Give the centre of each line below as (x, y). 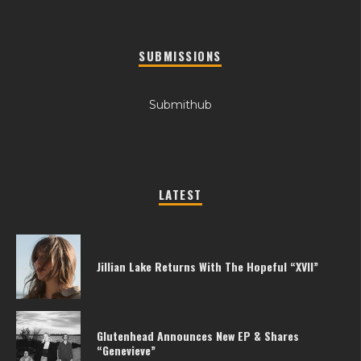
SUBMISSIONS (180, 56)
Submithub (180, 105)
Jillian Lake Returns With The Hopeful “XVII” (207, 267)
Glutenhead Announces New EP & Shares (198, 336)
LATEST (180, 195)
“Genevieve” (126, 351)
